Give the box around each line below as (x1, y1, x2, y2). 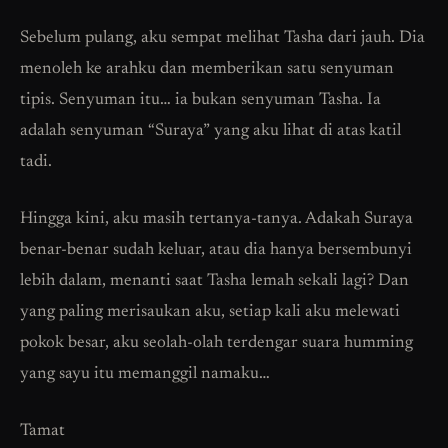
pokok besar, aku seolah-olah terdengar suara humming (20, 335, 413, 353)
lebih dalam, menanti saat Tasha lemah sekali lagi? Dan (20, 273, 409, 291)
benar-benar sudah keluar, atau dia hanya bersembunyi (20, 242, 412, 260)
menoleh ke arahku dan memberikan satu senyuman (20, 61, 394, 79)
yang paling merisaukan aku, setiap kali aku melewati (20, 304, 400, 322)
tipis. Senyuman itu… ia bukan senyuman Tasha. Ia (20, 92, 381, 110)
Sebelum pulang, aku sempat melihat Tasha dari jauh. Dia (20, 30, 425, 48)
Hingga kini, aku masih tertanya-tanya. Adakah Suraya (20, 211, 413, 229)
